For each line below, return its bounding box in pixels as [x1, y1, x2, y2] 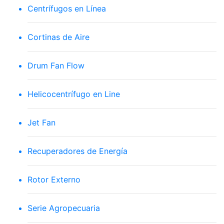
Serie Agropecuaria [27, 203, 100, 213]
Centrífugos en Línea [27, 3, 106, 13]
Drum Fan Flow [27, 60, 84, 70]
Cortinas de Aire [27, 32, 89, 42]
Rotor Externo [27, 174, 80, 184]
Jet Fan [27, 117, 55, 127]
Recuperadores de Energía [27, 146, 127, 156]
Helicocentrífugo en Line [27, 89, 120, 99]
